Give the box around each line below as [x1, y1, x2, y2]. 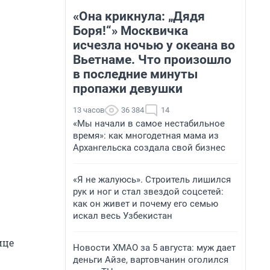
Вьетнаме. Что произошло [73, 52, 231, 67]
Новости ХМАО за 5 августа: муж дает [73, 242, 236, 253]
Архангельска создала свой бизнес [73, 142, 225, 153]
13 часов [73, 105, 104, 115]
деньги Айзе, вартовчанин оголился [73, 254, 228, 265]
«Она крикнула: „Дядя [73, 9, 205, 24]
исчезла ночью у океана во [73, 38, 235, 52]
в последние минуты [73, 67, 198, 81]
